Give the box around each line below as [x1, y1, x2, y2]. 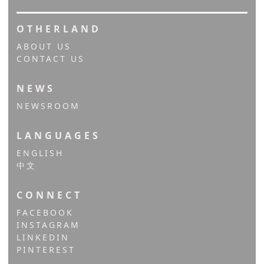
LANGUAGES [16, 128, 101, 142]
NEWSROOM [16, 100, 80, 111]
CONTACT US [16, 52, 85, 64]
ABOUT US [16, 40, 71, 52]
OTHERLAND [16, 22, 101, 35]
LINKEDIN [16, 231, 70, 243]
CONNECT [16, 188, 82, 202]
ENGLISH [16, 147, 64, 159]
